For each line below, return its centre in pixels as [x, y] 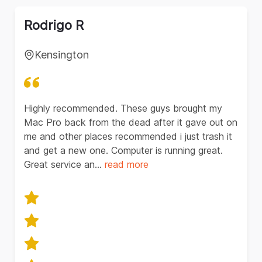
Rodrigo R [54, 25]
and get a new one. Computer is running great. [123, 151]
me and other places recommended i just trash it [128, 137]
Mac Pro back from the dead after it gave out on [131, 123]
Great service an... [64, 165]
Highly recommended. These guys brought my [123, 108]
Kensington [62, 55]
